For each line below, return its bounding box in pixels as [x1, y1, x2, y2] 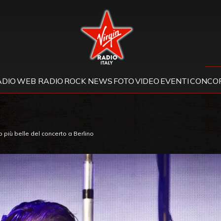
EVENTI [160, 76, 189, 86]
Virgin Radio [110, 8, 154, 18]
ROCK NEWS [64, 76, 112, 86]
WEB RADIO [16, 76, 63, 86]
